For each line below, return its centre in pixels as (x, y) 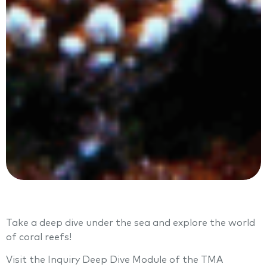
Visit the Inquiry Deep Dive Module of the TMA (114, 260)
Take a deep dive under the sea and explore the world (131, 223)
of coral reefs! (39, 237)
